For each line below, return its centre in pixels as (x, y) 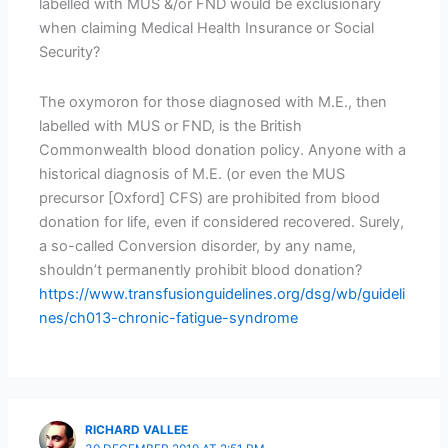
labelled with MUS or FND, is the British (171, 126)
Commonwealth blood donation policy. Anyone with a (223, 150)
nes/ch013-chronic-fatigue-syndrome (169, 318)
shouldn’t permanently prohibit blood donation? (201, 270)
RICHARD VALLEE (137, 430)
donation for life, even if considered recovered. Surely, (222, 222)
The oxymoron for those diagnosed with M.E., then (213, 102)
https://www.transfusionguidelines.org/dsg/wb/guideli (222, 294)
